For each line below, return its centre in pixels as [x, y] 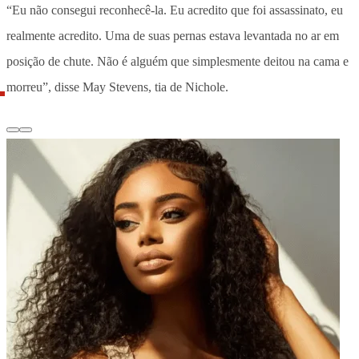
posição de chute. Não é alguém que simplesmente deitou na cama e [177, 61]
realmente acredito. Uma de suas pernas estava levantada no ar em [173, 35]
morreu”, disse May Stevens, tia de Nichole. [117, 87]
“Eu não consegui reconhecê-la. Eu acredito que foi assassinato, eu [175, 10]
